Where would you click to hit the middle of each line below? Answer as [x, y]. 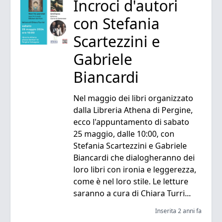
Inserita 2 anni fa [178, 211]
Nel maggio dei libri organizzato [133, 98]
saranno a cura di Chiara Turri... [132, 194]
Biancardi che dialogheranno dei [134, 158]
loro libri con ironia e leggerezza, [135, 170]
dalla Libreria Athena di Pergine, [133, 110]
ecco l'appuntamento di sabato [131, 122]
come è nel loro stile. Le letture [131, 182]
